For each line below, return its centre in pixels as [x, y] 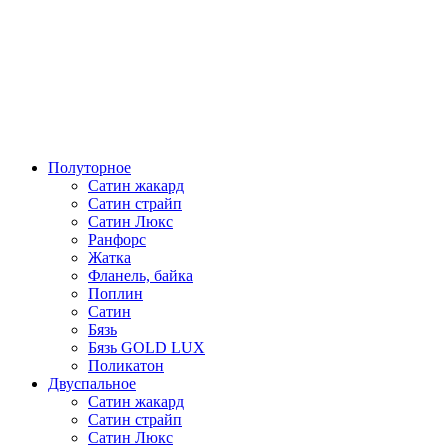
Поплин [115, 293]
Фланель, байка [140, 275]
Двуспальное [92, 383]
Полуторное [89, 167]
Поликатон [126, 365]
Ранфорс [117, 239]
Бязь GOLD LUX [146, 347]
